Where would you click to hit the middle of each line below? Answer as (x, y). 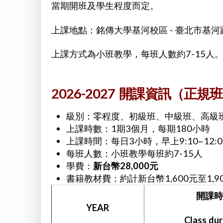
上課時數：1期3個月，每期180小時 (138, 128)
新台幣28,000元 (125, 166)
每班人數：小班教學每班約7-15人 (134, 153)
